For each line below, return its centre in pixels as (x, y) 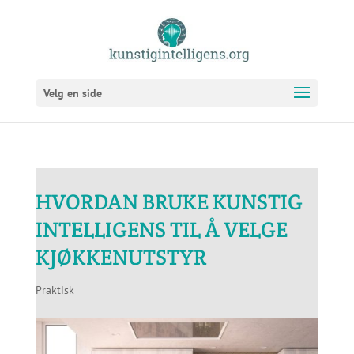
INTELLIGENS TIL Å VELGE (161, 230)
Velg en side (72, 93)
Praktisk (55, 290)
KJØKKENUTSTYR (121, 257)
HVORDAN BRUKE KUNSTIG (169, 202)
